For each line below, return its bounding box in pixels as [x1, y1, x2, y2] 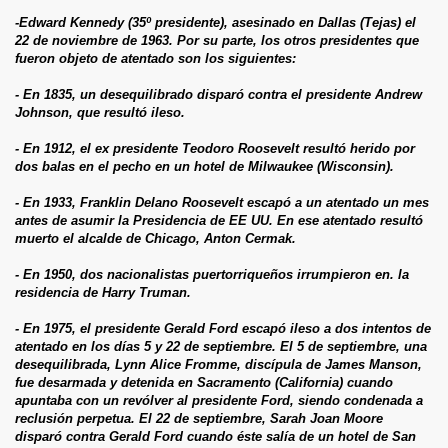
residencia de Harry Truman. [15, 284, 191, 300]
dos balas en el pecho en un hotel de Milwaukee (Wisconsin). [15, 158, 394, 174]
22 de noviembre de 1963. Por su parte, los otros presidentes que [15, 32, 419, 48]
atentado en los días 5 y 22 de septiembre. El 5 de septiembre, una [15, 338, 427, 354]
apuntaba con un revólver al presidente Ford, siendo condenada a [15, 392, 423, 408]
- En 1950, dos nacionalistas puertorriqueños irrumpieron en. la [15, 266, 409, 282]
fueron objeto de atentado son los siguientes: [15, 50, 296, 66]
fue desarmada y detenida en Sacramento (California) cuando [15, 374, 393, 390]
